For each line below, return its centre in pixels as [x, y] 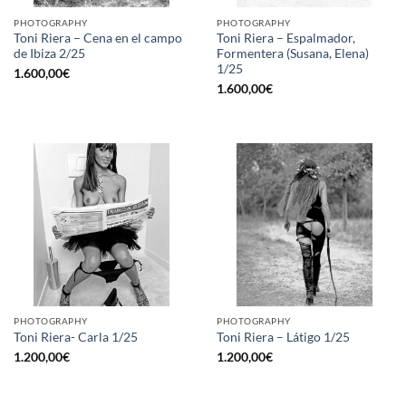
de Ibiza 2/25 [49, 53]
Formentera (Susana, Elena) [293, 53]
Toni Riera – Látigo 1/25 [283, 337]
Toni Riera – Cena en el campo [98, 38]
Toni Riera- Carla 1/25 [76, 337]
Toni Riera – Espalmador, [286, 38]
